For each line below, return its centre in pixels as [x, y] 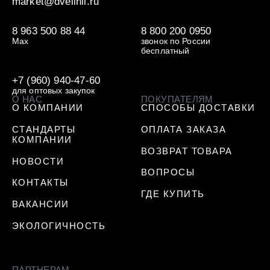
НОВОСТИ [38, 161]
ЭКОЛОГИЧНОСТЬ [59, 225]
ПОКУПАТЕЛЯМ [177, 99]
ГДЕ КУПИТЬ [173, 193]
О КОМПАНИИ [48, 108]
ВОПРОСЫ [168, 172]
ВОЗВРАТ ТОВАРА [187, 151]
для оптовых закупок [53, 91]
